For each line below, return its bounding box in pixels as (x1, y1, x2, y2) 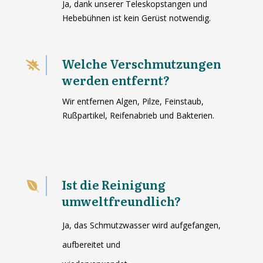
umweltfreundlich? (61, 192, 181, 210)
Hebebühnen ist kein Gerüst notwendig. (62, 12, 211, 24)
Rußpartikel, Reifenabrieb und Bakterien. (62, 110, 214, 122)
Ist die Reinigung (61, 176, 166, 194)
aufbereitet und (62, 239, 120, 251)
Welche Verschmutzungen (61, 55, 221, 73)
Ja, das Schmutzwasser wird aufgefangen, (62, 220, 221, 231)
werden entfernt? (61, 71, 170, 89)
